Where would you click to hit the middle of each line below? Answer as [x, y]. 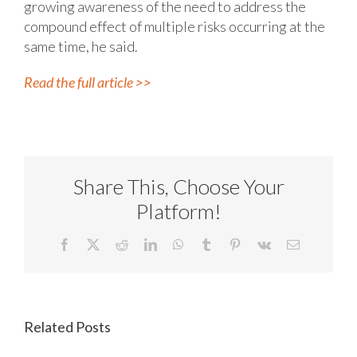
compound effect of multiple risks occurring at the [175, 27]
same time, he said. [81, 47]
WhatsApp [210, 243]
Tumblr [230, 243]
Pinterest [262, 243]
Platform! [178, 211]
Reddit [144, 243]
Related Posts [67, 327]
